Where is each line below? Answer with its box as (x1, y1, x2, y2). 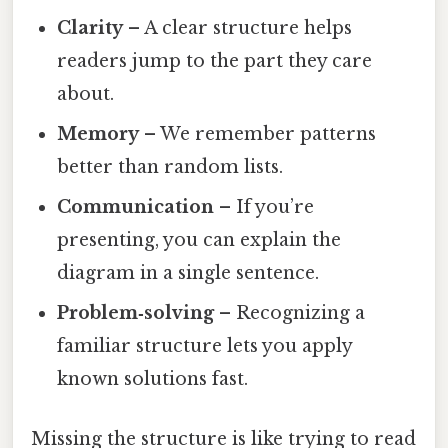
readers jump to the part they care (57, 50, 373, 73)
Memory (57, 123, 140, 146)
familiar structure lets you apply (57, 335, 353, 358)
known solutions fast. (57, 368, 249, 391)
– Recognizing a (214, 302, 366, 325)
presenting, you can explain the (57, 229, 342, 252)
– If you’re (214, 196, 315, 219)
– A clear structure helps (123, 17, 353, 40)
